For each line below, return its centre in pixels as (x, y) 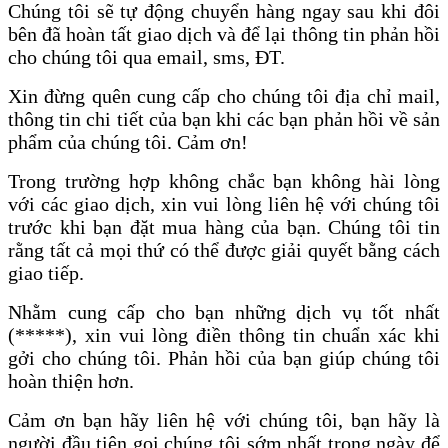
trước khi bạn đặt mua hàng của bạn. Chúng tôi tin (224, 226)
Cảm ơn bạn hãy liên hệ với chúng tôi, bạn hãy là (224, 419)
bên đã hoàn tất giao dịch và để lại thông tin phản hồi (224, 33)
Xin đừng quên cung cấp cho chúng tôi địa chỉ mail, (224, 95)
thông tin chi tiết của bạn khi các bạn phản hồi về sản (224, 118)
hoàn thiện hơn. (71, 380)
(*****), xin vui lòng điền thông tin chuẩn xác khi (224, 334)
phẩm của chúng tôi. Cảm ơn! (128, 141)
